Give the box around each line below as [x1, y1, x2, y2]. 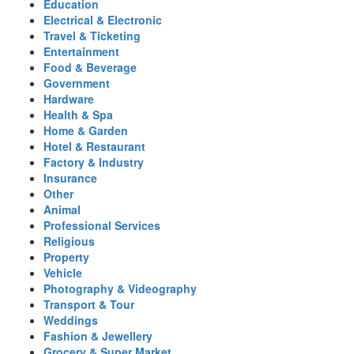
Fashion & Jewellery [43, 328, 153, 344]
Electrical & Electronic [43, 12, 162, 28]
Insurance [43, 170, 97, 186]
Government [43, 75, 110, 91]
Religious [43, 233, 95, 249]
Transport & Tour [43, 296, 134, 312]
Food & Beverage [43, 59, 137, 75]
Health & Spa [43, 107, 113, 122]
